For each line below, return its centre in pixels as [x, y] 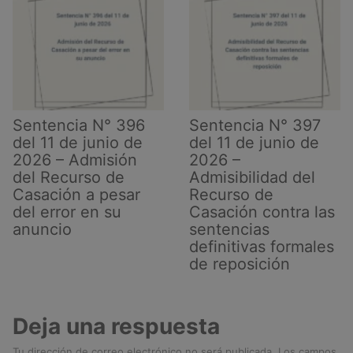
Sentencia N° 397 [255, 125]
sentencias [229, 229]
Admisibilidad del [252, 177]
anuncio [42, 229]
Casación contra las [262, 212]
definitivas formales [262, 246]
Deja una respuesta [116, 326]
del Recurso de [69, 177]
